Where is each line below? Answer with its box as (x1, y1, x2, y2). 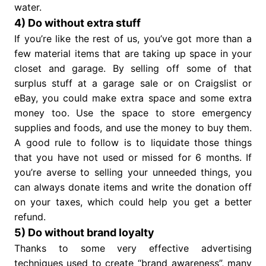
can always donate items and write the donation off (14, 181, 252, 194)
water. (14, 1, 42, 14)
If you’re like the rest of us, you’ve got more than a (14, 33, 252, 45)
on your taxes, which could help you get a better (14, 196, 252, 208)
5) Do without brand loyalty (14, 226, 154, 239)
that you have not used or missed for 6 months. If (14, 151, 252, 164)
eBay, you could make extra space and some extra (14, 92, 252, 104)
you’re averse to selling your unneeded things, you (14, 166, 252, 179)
